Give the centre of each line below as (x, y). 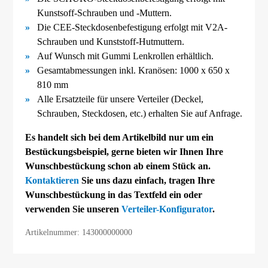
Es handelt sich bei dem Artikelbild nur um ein (120, 137)
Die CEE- (56, 27)
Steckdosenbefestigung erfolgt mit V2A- (151, 27)
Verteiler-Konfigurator (167, 209)
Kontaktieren (52, 180)
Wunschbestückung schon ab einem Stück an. (118, 166)
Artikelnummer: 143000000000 (79, 232)
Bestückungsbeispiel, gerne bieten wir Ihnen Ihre (124, 151)
